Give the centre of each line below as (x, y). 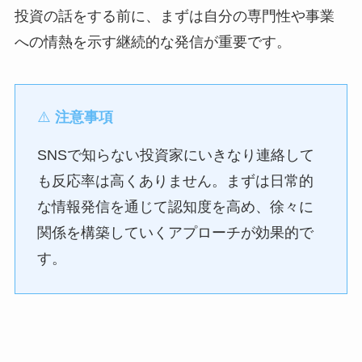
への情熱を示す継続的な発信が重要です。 (152, 42)
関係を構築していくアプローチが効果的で (175, 232)
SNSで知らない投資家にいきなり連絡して (175, 155)
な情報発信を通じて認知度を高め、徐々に (175, 206)
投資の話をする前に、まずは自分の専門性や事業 (174, 17)
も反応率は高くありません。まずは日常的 (175, 181)
